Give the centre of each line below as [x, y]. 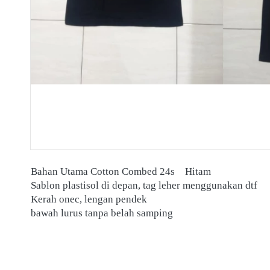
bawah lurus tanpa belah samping [102, 213]
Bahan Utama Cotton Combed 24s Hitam [199, 171]
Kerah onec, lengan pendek [89, 199]
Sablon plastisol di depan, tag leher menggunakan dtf [145, 185]
